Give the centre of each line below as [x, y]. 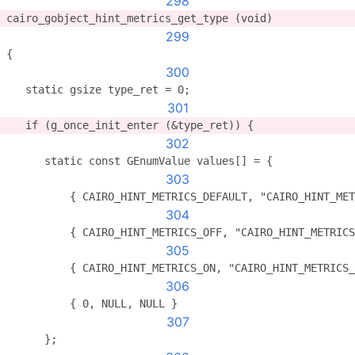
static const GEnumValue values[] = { [139, 161]
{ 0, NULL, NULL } [92, 303]
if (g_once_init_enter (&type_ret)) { [130, 125]
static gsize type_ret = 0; [98, 90]
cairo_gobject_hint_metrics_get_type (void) [139, 18]
